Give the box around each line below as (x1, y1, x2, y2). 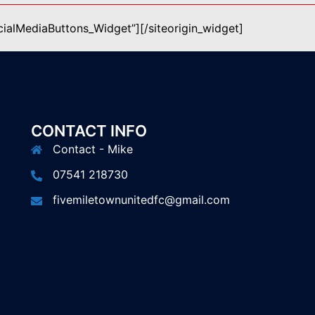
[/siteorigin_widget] (140, 21, 243, 35)
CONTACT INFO (31, 122, 147, 140)
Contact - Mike (53, 142, 133, 156)
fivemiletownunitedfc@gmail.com (53, 193, 230, 207)
